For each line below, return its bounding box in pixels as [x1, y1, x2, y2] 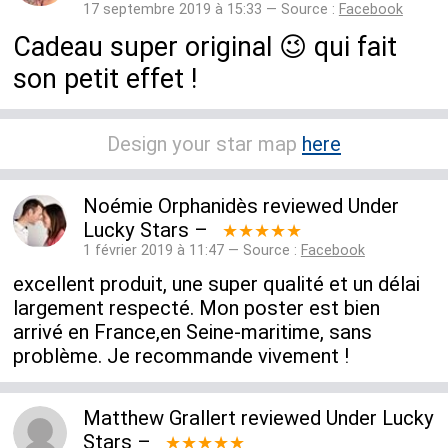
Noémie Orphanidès [82, 193, 258, 218]
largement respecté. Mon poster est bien [13, 296, 381, 321]
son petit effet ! [13, 63, 198, 96]
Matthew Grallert [82, 406, 236, 431]
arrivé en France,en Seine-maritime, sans [13, 320, 373, 345]
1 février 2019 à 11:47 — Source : [82, 241, 301, 259]
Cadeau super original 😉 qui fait [13, 31, 398, 64]
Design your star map [107, 132, 302, 156]
